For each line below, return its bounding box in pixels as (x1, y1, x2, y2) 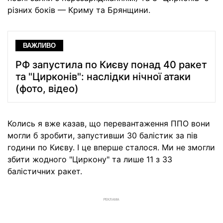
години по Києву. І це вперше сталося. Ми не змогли (7, 142, 215, 153)
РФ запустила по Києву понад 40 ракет (15, 59, 207, 71)
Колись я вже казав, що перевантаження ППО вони (7, 118, 210, 129)
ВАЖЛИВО (23, 42, 56, 50)
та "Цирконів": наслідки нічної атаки (15, 71, 191, 83)
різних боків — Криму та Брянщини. (7, 5, 150, 15)
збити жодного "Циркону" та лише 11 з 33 (7, 154, 172, 165)
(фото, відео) (15, 83, 79, 95)
